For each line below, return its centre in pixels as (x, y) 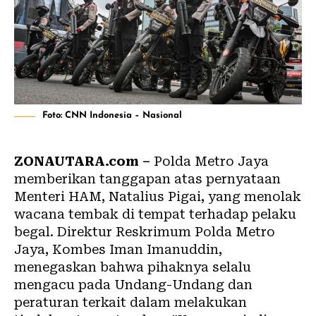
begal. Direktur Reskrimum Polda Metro (145, 231)
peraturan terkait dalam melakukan (130, 302)
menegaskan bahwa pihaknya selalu (133, 267)
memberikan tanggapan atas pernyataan (147, 178)
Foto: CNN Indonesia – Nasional (112, 115)
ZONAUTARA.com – (82, 161)
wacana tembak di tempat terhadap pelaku (155, 214)
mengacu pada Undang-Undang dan (133, 284)
